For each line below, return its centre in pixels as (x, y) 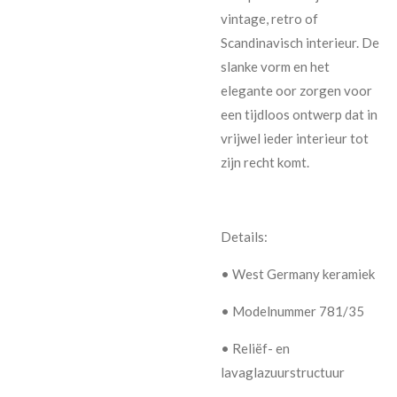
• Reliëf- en (255, 348)
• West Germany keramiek (298, 273)
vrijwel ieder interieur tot (295, 138)
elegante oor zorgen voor (296, 90)
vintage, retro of (269, 18)
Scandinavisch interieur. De (300, 42)
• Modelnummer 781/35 (292, 311)
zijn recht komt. (265, 162)
